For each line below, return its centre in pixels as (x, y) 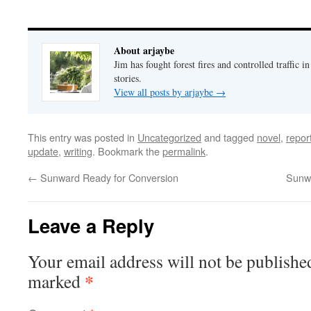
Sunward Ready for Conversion (108, 177)
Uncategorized (169, 137)
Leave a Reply (91, 225)
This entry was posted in (83, 137)
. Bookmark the (127, 151)
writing (78, 151)
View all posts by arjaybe (165, 92)
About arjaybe (144, 50)
